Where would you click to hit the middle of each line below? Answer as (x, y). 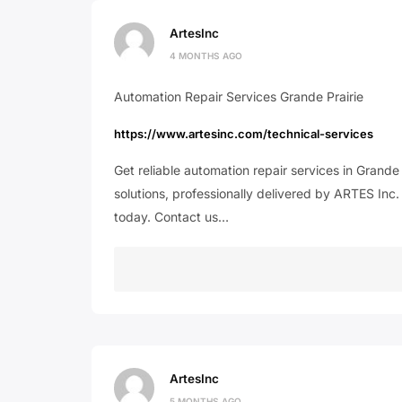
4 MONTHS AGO (206, 55)
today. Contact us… (171, 217)
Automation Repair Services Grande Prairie (239, 96)
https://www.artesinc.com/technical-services (244, 134)
